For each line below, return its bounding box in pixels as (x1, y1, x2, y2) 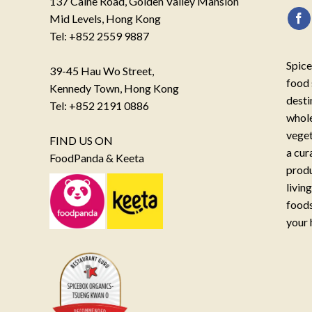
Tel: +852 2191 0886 (49, 99, 150, 113)
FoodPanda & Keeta (49, 151, 145, 165)
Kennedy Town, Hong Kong (49, 81, 180, 95)
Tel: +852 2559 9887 (49, 29, 150, 43)
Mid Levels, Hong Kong (49, 12, 162, 26)
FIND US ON (49, 134, 114, 148)
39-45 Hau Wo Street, (49, 64, 155, 78)
